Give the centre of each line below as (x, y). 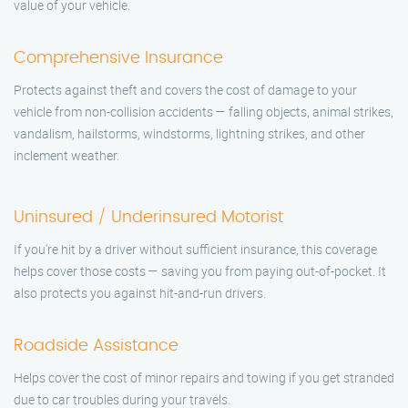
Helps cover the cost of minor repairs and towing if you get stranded (204, 377)
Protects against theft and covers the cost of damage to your (185, 89)
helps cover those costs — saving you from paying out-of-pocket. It (200, 270)
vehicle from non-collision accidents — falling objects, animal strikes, (204, 111)
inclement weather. (66, 155)
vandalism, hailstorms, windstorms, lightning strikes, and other (189, 133)
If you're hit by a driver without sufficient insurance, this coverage (195, 249)
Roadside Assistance (96, 346)
